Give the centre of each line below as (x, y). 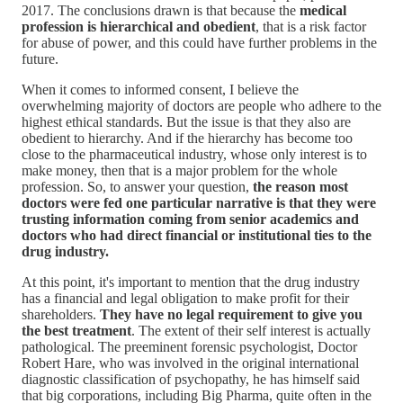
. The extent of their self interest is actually (251, 330)
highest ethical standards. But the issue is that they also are (186, 121)
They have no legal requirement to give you (231, 314)
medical (323, 10)
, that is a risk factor (311, 26)
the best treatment (76, 330)
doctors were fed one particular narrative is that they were (199, 202)
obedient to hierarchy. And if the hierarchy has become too (187, 138)
